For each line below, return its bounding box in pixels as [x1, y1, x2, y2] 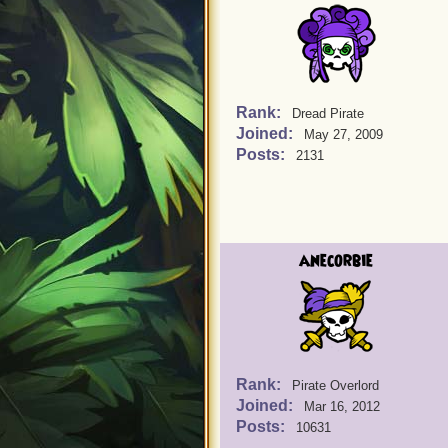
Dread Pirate [292, 106, 364, 121]
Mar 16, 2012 [304, 399, 380, 414]
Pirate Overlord [292, 378, 379, 393]
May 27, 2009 [304, 127, 383, 142]
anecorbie [299, 249, 373, 273]
